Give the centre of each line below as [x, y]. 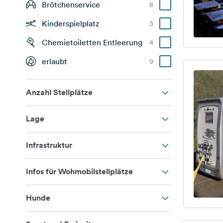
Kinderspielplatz [70, 23]
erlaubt [55, 61]
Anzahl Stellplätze [59, 92]
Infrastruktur [49, 145]
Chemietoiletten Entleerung [92, 42]
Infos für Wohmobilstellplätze [79, 171]
